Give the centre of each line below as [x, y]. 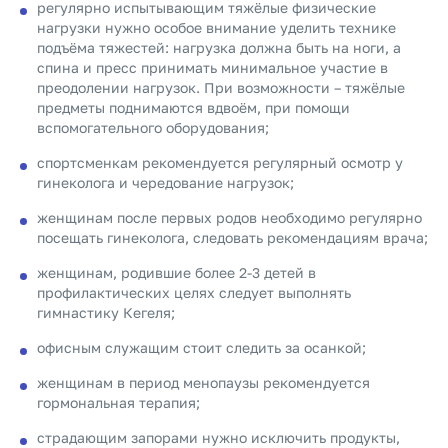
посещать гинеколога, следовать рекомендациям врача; [232, 237]
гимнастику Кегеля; [106, 312]
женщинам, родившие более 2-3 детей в [176, 272]
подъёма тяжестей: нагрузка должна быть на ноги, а [219, 47]
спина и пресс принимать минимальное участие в [212, 67]
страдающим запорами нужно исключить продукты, [218, 437]
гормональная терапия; [118, 402]
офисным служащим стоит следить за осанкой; [201, 347]
